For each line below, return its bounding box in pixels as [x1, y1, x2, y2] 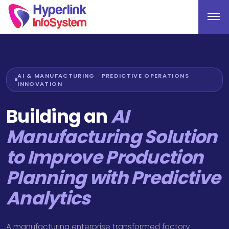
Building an [6, 104, 111, 129]
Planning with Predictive [6, 165, 221, 190]
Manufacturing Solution [6, 124, 217, 149]
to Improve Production [6, 145, 203, 170]
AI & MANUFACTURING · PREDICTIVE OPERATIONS [17, 72, 189, 80]
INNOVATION [17, 80, 62, 88]
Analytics [6, 186, 90, 211]
